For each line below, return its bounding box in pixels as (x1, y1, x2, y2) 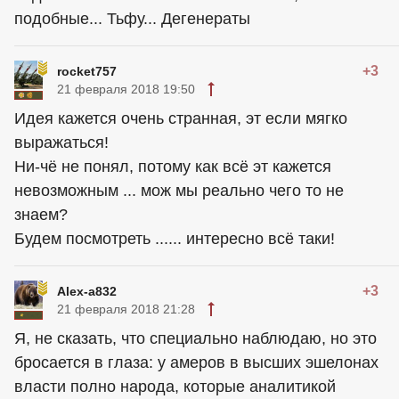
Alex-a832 (57, 284, 117, 299)
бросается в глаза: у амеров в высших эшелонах (14, 354, 379, 372)
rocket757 (57, 64, 117, 79)
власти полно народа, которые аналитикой (14, 378, 336, 396)
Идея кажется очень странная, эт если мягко (14, 110, 347, 128)
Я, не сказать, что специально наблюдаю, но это (14, 330, 377, 348)
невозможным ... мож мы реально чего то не (14, 182, 344, 200)
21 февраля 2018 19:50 (57, 82, 195, 97)
